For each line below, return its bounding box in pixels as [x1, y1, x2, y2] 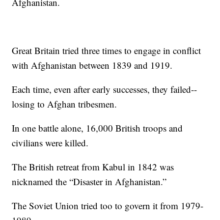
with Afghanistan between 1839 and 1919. [12, 58, 173, 71]
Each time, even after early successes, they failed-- [12, 82, 197, 95]
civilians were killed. [12, 136, 89, 149]
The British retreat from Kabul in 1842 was [12, 160, 174, 173]
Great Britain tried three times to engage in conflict [12, 44, 201, 56]
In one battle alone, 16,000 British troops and [12, 121, 183, 134]
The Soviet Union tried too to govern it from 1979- [12, 199, 204, 212]
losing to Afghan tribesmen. [12, 97, 117, 110]
